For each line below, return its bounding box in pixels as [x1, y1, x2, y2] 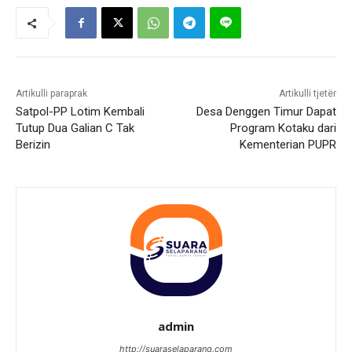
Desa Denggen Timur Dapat [196, 104, 336, 119]
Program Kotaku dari [229, 120, 336, 135]
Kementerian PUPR [239, 137, 336, 152]
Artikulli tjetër [278, 87, 336, 99]
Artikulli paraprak [16, 87, 87, 99]
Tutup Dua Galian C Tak [16, 120, 134, 135]
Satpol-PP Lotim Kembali [16, 104, 145, 119]
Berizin [16, 137, 50, 152]
